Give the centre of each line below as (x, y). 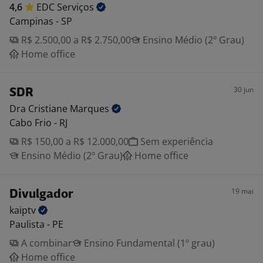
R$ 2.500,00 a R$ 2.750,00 (75, 40)
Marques (91, 109)
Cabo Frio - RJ (38, 123)
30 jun (244, 90)
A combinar (45, 243)
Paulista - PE (36, 224)
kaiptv (24, 210)
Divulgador (41, 195)
